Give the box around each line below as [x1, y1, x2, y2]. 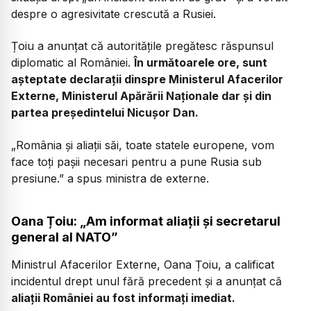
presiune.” [11, 171, 64, 185]
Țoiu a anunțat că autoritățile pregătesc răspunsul [11, 39, 274, 53]
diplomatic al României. [11, 56, 134, 70]
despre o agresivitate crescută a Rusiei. [11, 6, 216, 21]
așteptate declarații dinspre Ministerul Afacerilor [11, 72, 283, 87]
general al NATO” [11, 229, 118, 244]
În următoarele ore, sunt [134, 56, 267, 70]
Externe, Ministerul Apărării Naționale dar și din [11, 89, 271, 103]
